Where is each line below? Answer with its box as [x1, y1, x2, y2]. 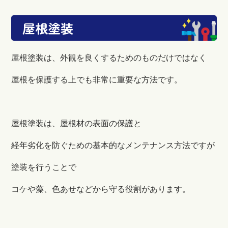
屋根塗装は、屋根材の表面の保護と [11, 119, 142, 128]
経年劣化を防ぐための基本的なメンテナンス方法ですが [11, 140, 215, 150]
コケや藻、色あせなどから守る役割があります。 [11, 184, 191, 193]
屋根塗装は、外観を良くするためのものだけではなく [11, 53, 207, 62]
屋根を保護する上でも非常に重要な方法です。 [11, 75, 183, 84]
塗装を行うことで [11, 162, 77, 172]
